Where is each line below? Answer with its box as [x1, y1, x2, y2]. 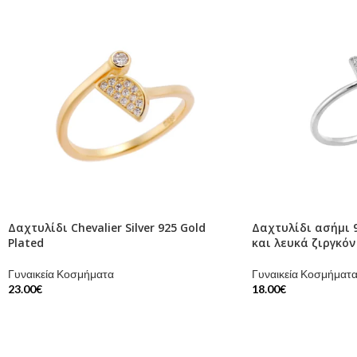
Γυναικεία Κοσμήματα [8, 267, 114, 281]
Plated [8, 235, 44, 251]
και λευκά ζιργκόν [251, 235, 355, 251]
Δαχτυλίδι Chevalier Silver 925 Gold [8, 220, 206, 236]
